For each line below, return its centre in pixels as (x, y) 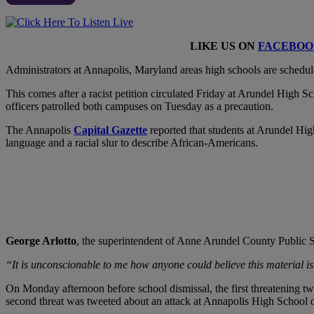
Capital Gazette (110, 130)
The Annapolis (40, 130)
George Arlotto (41, 240)
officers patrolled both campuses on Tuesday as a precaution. (139, 106)
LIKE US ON (224, 46)
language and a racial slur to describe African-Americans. (132, 142)
